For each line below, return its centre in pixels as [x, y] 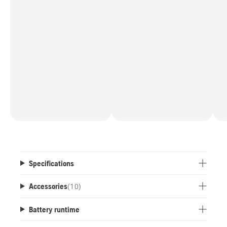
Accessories [48, 186]
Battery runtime [54, 209]
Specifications [51, 163]
